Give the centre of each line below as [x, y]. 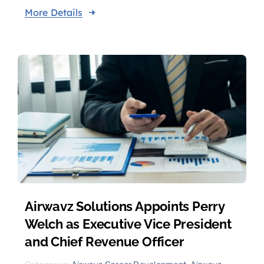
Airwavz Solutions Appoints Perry [124, 206]
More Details [53, 12]
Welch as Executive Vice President [128, 224]
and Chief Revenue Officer [104, 241]
